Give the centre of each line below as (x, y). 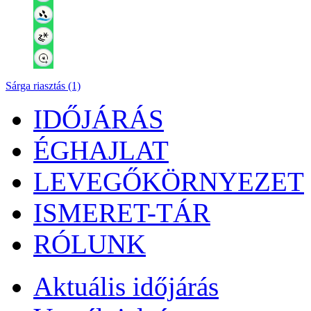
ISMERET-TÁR (122, 213)
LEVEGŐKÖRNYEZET (169, 182)
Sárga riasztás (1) (43, 86)
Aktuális (79, 286)
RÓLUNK (90, 244)
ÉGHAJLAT (101, 150)
